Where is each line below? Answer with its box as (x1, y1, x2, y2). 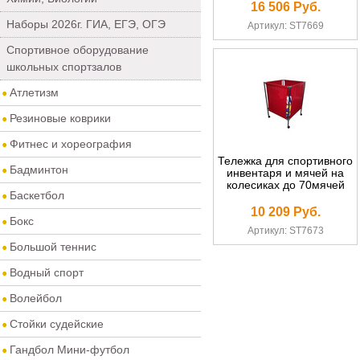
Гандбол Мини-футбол (10, 343, 129, 356)
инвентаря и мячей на (227, 166, 344, 179)
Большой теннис (10, 240, 96, 253)
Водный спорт (10, 266, 84, 279)
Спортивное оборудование (6, 43, 149, 56)
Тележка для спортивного (218, 154, 353, 167)
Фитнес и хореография (10, 137, 132, 150)
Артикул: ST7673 (247, 225, 324, 236)
